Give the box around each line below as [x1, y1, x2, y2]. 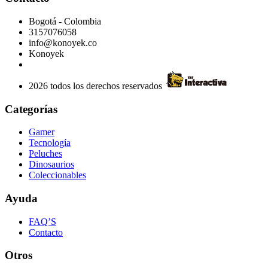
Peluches [29, 148, 62, 159]
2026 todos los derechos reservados [29, 80, 165, 91]
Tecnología [29, 138, 71, 148]
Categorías [5, 102, 57, 115]
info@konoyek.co [29, 37, 97, 48]
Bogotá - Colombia [29, 16, 101, 26]
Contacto [29, 227, 63, 237]
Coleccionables [29, 170, 86, 181]
